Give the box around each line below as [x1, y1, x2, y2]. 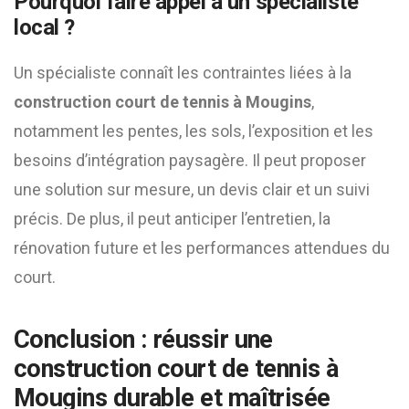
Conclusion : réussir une [14, 325, 273, 354]
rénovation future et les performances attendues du [14, 238, 390, 257]
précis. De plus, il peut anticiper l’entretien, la [14, 209, 330, 228]
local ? [14, 15, 75, 40]
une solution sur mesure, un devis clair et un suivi [14, 180, 370, 199]
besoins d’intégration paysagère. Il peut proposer [14, 151, 366, 170]
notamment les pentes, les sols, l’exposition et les [14, 121, 373, 141]
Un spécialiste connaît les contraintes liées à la [14, 63, 351, 82]
